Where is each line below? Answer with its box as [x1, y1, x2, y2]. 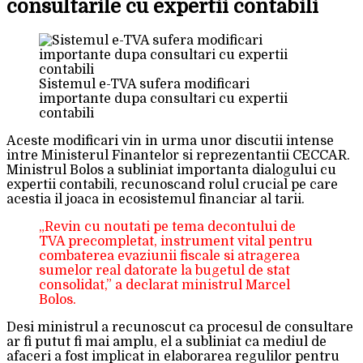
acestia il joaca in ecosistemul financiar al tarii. [6, 192, 305, 207]
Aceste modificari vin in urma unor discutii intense [6, 134, 334, 149]
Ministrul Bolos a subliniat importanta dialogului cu [6, 163, 336, 178]
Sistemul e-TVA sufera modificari [39, 77, 250, 92]
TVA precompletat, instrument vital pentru [39, 234, 313, 250]
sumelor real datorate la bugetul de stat [39, 263, 290, 279]
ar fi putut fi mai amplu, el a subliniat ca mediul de [6, 335, 327, 350]
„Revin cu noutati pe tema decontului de [39, 220, 296, 235]
